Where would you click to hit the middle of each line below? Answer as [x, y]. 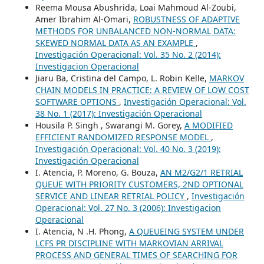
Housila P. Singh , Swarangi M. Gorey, [110, 125]
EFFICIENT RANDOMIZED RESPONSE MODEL [123, 137]
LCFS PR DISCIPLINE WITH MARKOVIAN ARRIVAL [129, 243]
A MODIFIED [208, 125]
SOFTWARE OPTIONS [77, 101]
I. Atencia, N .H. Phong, [82, 231]
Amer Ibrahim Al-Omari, [84, 19]
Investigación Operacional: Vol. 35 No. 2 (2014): [128, 54]
